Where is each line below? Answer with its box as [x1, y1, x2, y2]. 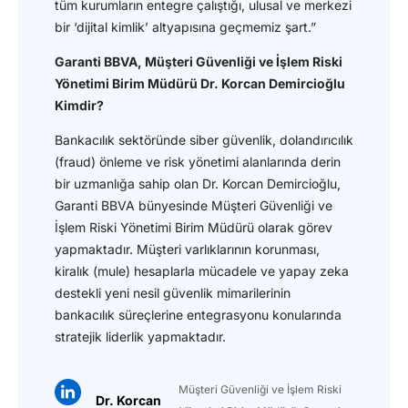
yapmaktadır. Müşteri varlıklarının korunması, [55, 240, 320, 257]
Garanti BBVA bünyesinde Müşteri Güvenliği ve [55, 197, 332, 213]
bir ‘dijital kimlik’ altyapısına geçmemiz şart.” [55, 18, 316, 35]
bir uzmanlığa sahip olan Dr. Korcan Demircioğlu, [55, 175, 341, 191]
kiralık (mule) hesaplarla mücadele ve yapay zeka [55, 262, 349, 279]
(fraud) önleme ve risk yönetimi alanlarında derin [55, 153, 341, 169]
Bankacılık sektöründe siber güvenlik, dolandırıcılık [55, 131, 353, 148]
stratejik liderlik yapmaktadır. [55, 328, 226, 344]
